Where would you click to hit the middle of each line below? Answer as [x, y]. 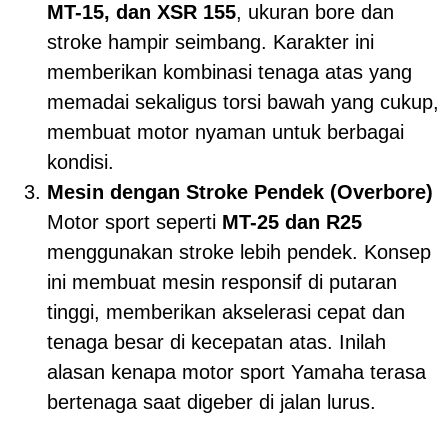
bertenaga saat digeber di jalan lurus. [211, 401]
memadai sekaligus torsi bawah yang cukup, [243, 101]
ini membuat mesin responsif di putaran [222, 281]
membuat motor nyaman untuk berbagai [225, 131]
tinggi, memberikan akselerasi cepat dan [226, 311]
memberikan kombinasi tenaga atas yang [229, 71]
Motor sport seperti [134, 221]
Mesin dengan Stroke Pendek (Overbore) [240, 191]
